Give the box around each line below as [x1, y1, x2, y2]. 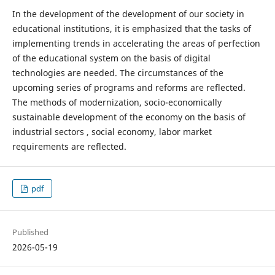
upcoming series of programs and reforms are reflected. [12, 82, 246, 93]
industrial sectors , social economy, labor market [12, 126, 212, 137]
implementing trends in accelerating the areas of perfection [12, 37, 260, 49]
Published [12, 227, 48, 238]
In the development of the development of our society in [12, 8, 244, 20]
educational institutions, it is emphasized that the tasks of [12, 23, 251, 34]
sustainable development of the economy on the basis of [12, 111, 246, 123]
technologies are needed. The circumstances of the [12, 67, 223, 79]
